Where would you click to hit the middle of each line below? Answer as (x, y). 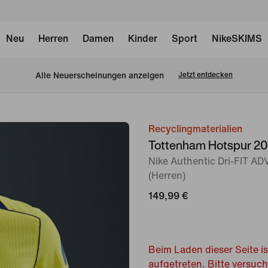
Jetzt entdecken (205, 75)
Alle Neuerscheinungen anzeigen (100, 75)
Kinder (143, 39)
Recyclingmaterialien (195, 129)
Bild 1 (141, 130)
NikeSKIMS (237, 39)
